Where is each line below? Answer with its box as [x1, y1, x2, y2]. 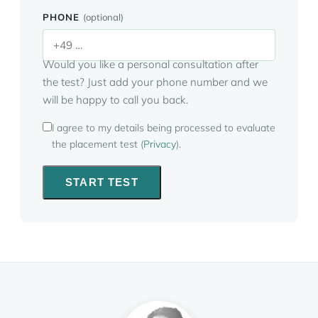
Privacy [143, 138, 176, 150]
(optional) [83, 11, 124, 23]
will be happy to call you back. [43, 93, 188, 106]
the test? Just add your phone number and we [43, 75, 268, 89]
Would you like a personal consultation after [43, 57, 258, 71]
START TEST [65, 177, 138, 188]
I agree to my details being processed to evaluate [52, 121, 275, 134]
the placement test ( [52, 138, 143, 150]
